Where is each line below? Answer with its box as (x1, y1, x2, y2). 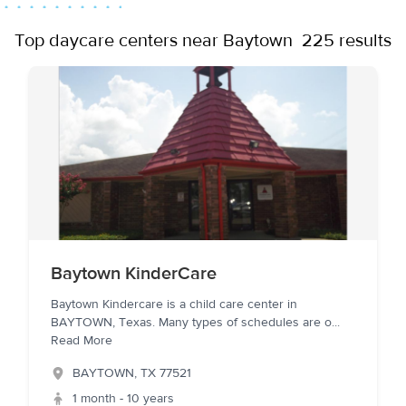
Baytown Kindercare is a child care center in (51, 296, 297, 313)
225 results (302, 29, 391, 52)
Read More (51, 333, 112, 349)
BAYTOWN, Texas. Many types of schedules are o (51, 314, 332, 331)
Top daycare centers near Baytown (14, 29, 293, 52)
